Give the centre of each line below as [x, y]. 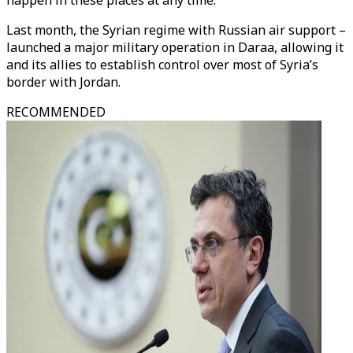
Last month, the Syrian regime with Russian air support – [176, 30]
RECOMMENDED [56, 112]
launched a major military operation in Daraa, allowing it [175, 47]
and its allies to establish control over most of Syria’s [162, 65]
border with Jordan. [63, 82]
